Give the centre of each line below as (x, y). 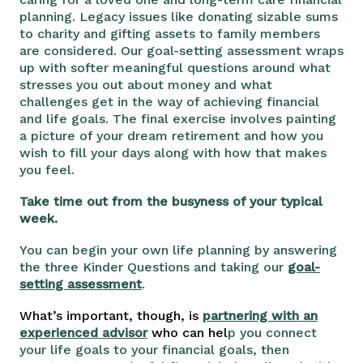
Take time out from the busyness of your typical (171, 201)
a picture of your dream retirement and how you (171, 135)
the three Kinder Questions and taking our (154, 267)
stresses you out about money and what (146, 84)
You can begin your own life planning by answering (178, 250)
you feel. (47, 169)
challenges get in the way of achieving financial (169, 101)
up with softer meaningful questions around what (175, 67)
